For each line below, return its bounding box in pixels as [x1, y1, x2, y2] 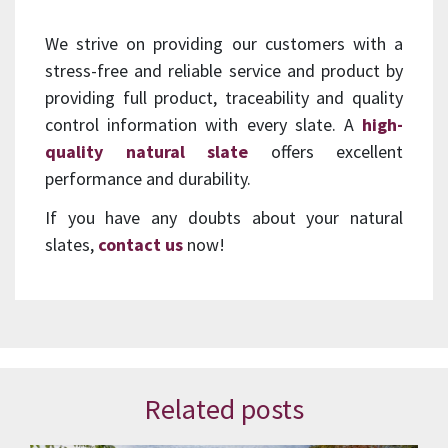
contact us [98, 232, 183, 256]
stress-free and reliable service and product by [45, 58, 403, 82]
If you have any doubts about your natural [45, 205, 403, 229]
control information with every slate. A [45, 112, 362, 136]
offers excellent [248, 139, 403, 163]
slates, [45, 232, 98, 256]
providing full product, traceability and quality [45, 85, 403, 109]
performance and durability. [45, 166, 251, 190]
